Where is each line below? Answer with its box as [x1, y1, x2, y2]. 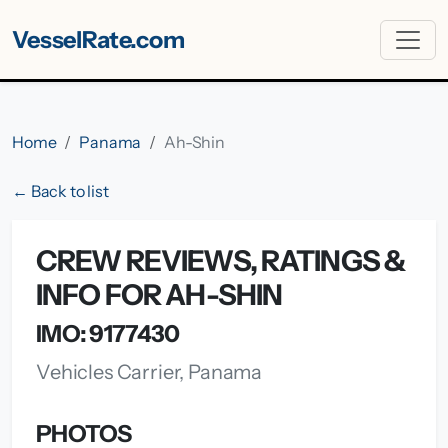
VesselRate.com [12, 25, 185, 54]
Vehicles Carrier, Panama [36, 360, 263, 384]
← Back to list [12, 181, 109, 201]
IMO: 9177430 [36, 319, 180, 348]
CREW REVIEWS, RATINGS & [36, 243, 406, 278]
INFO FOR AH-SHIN [36, 277, 283, 312]
